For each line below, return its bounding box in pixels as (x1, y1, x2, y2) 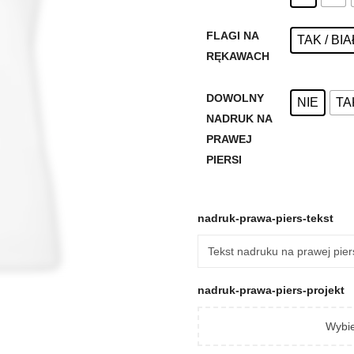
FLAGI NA (205, 28, 258, 42)
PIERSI (205, 153, 242, 166)
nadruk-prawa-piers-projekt (198, 283, 345, 296)
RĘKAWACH (205, 49, 269, 62)
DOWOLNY (205, 91, 264, 104)
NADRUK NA (205, 111, 272, 125)
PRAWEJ (205, 132, 252, 145)
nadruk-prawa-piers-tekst (198, 211, 337, 224)
